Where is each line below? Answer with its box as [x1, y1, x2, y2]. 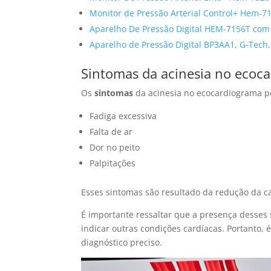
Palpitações [90, 157, 136, 169]
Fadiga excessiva [90, 110, 157, 122]
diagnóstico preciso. [81, 237, 163, 249]
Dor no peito [90, 142, 140, 154]
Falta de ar [90, 126, 133, 138]
